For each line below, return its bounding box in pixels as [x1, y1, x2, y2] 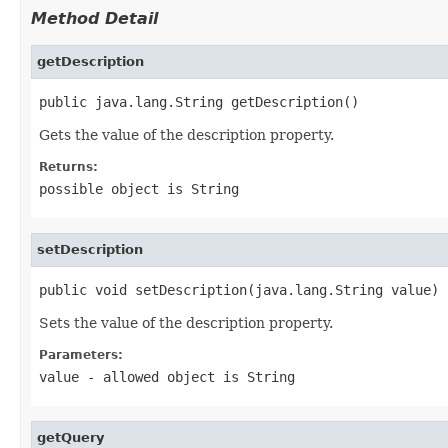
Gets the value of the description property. [39, 126, 334, 143]
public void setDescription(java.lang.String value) [39, 281, 439, 298]
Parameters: [39, 347, 123, 362]
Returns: [39, 159, 98, 174]
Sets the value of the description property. [39, 314, 333, 331]
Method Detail [31, 8, 158, 28]
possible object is [39, 180, 191, 197]
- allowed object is [79, 368, 247, 385]
